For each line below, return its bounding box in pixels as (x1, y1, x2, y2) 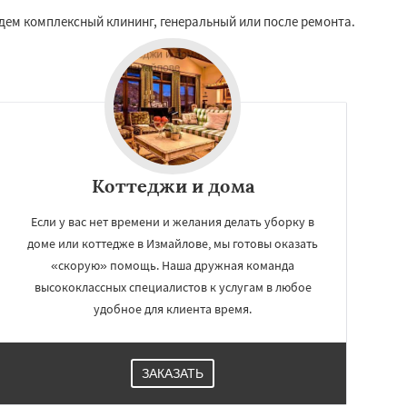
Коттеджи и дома (91, 174, 254, 197)
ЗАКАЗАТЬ (142, 366, 203, 381)
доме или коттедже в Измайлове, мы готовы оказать (27, 235, 318, 252)
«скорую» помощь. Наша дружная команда (51, 257, 294, 273)
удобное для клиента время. (94, 301, 252, 317)
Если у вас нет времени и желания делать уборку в (31, 213, 314, 230)
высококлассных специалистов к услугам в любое (34, 279, 312, 295)
